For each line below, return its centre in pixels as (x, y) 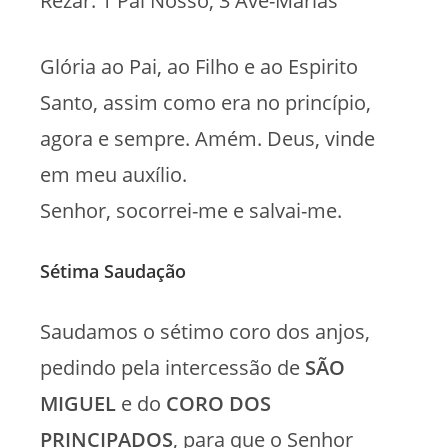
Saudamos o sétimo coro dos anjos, (205, 331)
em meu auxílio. (113, 174)
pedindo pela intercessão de (172, 367)
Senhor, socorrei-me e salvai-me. (191, 210)
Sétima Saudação (113, 270)
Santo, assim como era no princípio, (205, 102)
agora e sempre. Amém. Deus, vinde (207, 138)
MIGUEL (78, 403)
